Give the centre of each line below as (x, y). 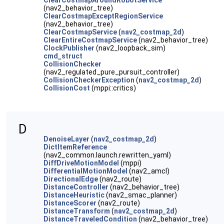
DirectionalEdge (71, 179)
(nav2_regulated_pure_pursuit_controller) (111, 72)
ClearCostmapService (80, 32)
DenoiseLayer (66, 139)
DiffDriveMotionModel (81, 163)
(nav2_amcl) (148, 171)
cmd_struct (63, 56)
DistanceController (76, 187)
